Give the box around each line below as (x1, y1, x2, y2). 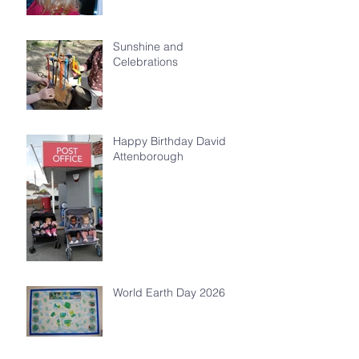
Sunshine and (113, 39, 184, 54)
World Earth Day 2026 (113, 285, 225, 301)
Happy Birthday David (113, 134, 226, 149)
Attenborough (113, 149, 184, 164)
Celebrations (113, 54, 178, 70)
